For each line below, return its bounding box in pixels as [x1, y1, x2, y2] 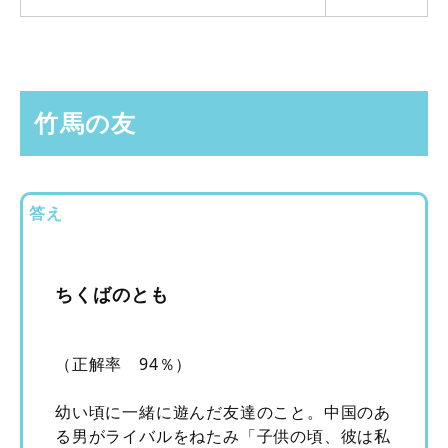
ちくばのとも [55, 282, 169, 307]
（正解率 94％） [55, 353, 193, 376]
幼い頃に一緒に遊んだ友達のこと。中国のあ [55, 401, 391, 424]
